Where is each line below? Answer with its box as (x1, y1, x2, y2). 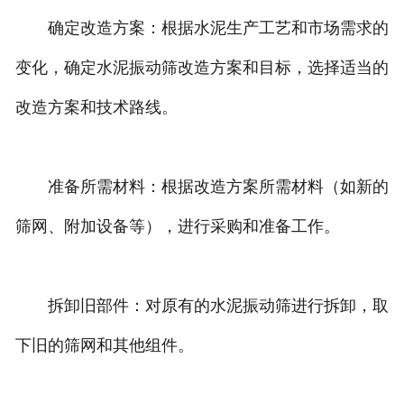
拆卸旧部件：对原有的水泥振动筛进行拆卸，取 (14, 297, 389, 316)
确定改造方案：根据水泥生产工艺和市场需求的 (14, 19, 389, 38)
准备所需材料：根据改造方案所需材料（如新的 (14, 178, 389, 197)
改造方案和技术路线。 (14, 98, 178, 117)
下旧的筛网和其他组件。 (14, 336, 194, 355)
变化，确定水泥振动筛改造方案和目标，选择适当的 (14, 59, 389, 78)
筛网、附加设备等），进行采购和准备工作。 (14, 217, 340, 236)
